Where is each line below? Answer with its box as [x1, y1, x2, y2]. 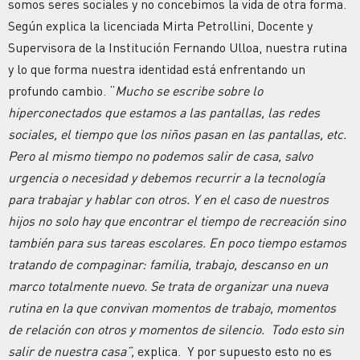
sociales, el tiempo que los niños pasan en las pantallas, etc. [8, 125, 346, 142]
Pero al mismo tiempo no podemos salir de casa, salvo [8, 147, 313, 164]
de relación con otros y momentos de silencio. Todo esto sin [8, 321, 344, 337]
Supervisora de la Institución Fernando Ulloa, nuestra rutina [8, 39, 347, 55]
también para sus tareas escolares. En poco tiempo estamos [8, 234, 346, 251]
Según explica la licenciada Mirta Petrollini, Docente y [8, 17, 313, 34]
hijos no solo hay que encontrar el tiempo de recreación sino [8, 212, 346, 229]
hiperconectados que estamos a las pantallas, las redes [8, 104, 320, 121]
